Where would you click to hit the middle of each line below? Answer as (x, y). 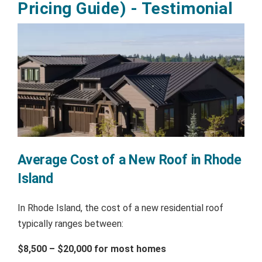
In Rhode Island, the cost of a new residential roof (120, 208)
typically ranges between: (70, 223)
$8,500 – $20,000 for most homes (92, 249)
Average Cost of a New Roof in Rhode (130, 160)
